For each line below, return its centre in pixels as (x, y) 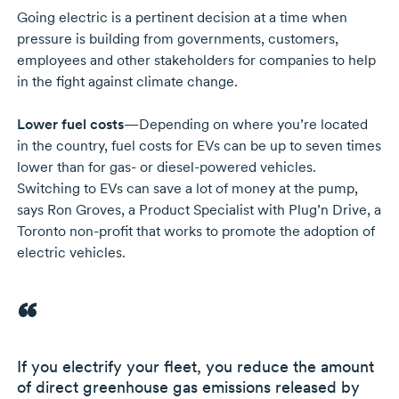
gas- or (131, 167)
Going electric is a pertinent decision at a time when (182, 18)
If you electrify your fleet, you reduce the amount (195, 367)
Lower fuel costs (70, 125)
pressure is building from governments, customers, (177, 39)
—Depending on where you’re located (245, 125)
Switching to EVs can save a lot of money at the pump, (187, 189)
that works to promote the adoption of (253, 232)
